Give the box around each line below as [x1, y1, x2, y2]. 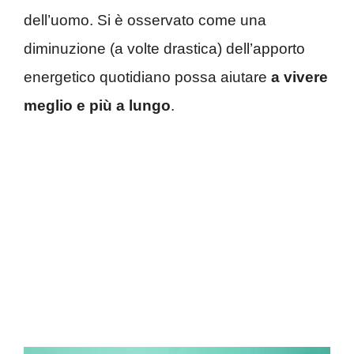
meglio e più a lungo [24, 97, 171, 114]
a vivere [271, 69, 328, 85]
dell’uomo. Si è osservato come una [24, 12, 266, 28]
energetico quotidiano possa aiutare [24, 69, 271, 85]
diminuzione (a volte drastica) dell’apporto [24, 40, 305, 57]
